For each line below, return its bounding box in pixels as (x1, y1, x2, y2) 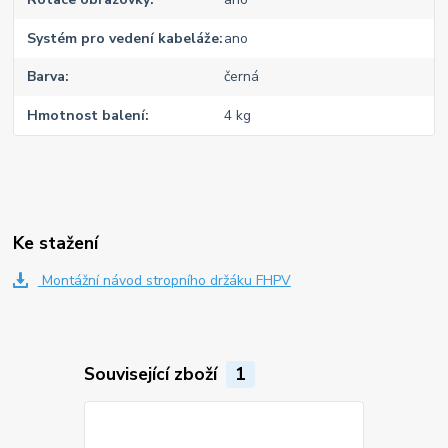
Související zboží (83, 361, 222, 386)
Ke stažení (13, 230, 99, 255)
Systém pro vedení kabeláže (27, 28, 220, 48)
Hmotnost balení (27, 105, 146, 125)
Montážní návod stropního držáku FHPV (37, 271, 291, 291)
